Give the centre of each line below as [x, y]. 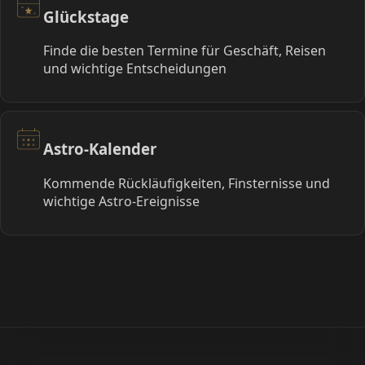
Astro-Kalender [100, 149]
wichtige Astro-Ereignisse [121, 201]
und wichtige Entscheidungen [135, 69]
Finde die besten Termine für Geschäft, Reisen [185, 51]
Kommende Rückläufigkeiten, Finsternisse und [187, 183]
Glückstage [86, 16]
